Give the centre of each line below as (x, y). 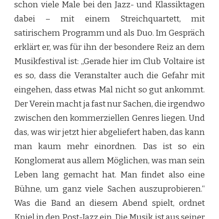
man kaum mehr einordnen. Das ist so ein (109, 147)
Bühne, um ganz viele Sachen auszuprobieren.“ (109, 189)
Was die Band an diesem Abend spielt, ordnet (109, 203)
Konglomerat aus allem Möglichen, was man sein (109, 161)
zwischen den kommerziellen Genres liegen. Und (109, 118)
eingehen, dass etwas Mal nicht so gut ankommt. (109, 90)
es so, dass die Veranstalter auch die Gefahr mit (109, 76)
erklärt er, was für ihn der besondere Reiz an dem (109, 47)
